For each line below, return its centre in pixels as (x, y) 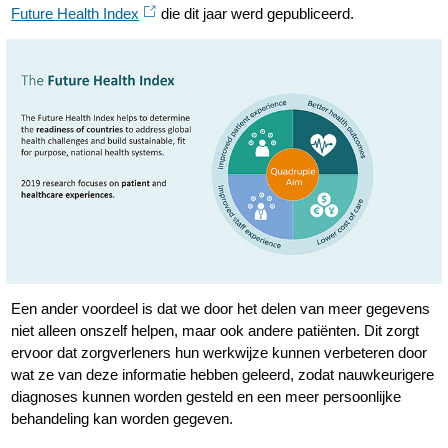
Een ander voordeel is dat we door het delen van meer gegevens (221, 309)
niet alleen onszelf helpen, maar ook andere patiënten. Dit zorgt (215, 331)
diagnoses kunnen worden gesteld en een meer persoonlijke (206, 397)
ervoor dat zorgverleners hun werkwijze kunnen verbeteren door (219, 353)
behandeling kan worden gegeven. (122, 419)
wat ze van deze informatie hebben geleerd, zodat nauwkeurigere (223, 375)
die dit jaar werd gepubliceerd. (258, 13)
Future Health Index (75, 13)
